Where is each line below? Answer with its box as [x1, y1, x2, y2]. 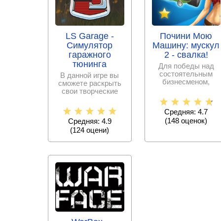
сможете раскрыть [58, 78, 121, 87]
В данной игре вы [60, 71, 119, 79]
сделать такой [65, 102, 114, 111]
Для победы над [158, 61, 214, 70]
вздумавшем [164, 85, 208, 94]
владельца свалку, [154, 101, 219, 110]
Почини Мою [160, 31, 213, 41]
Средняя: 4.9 [68, 116, 111, 125]
